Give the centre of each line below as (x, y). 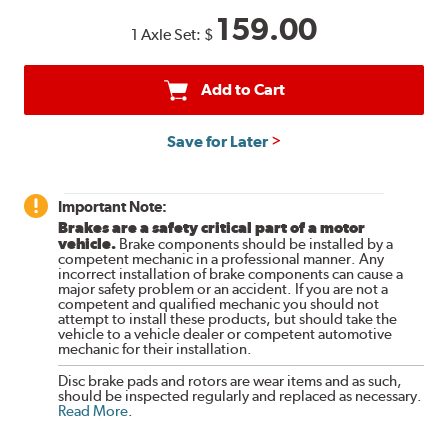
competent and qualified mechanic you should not (219, 303)
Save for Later (217, 141)
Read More (93, 410)
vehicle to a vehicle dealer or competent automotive (225, 333)
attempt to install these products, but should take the (228, 318)
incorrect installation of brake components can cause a (231, 273)
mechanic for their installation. (155, 348)
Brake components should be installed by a (255, 243)
